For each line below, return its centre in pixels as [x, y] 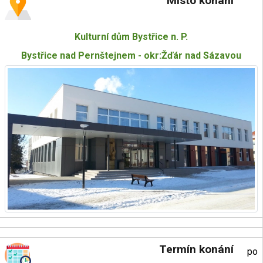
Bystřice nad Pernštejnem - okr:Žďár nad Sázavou [131, 55]
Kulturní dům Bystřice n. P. [131, 37]
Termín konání [196, 249]
